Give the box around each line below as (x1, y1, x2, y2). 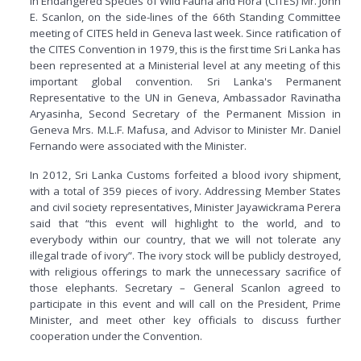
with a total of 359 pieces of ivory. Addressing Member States (30, 183, 341, 198)
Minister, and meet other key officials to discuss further (30, 312, 341, 327)
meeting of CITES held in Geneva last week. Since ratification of (30, 25, 341, 40)
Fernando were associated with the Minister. (30, 138, 247, 153)
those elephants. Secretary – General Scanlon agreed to (30, 280, 341, 295)
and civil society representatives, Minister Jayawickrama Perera (30, 199, 341, 214)
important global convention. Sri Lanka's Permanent (30, 73, 341, 89)
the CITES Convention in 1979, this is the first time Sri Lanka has (30, 41, 341, 56)
